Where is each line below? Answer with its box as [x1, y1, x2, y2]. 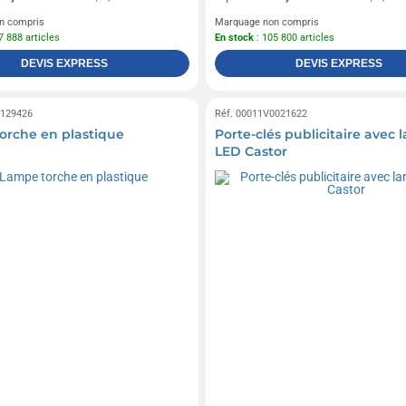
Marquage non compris [214, 15, 319, 28]
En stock [214, 31, 254, 43]
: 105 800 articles [253, 31, 334, 43]
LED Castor [214, 142, 287, 159]
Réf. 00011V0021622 [214, 107, 307, 120]
